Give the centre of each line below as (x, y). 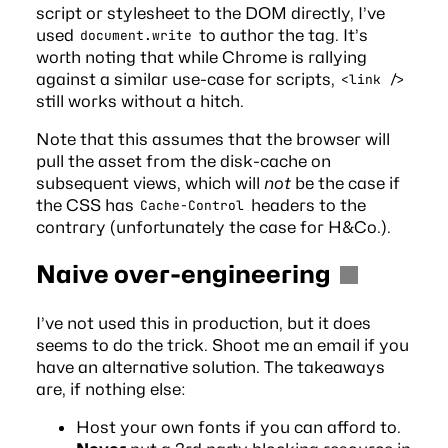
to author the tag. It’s (281, 34)
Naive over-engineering (183, 274)
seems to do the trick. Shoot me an (176, 345)
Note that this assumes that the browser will (212, 138)
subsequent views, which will (149, 182)
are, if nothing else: (110, 389)
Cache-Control (192, 206)
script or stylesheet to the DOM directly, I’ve (210, 12)
